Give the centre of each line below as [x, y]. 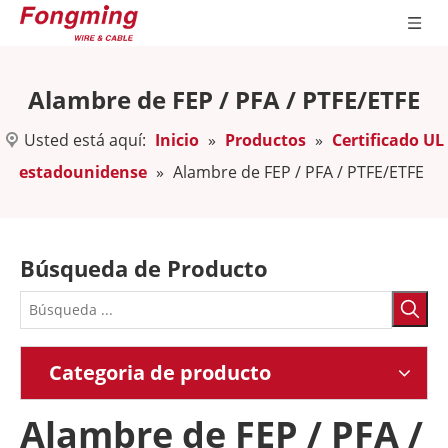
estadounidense [83, 172]
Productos [265, 140]
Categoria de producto [160, 372]
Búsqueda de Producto [144, 268]
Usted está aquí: [85, 140]
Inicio [177, 140]
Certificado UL [388, 140]
